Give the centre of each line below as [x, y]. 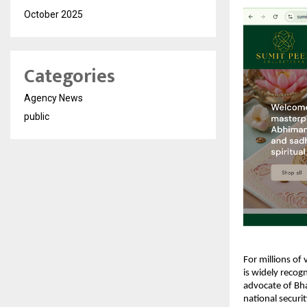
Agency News [53, 98]
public [37, 116]
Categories [70, 76]
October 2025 [53, 14]
